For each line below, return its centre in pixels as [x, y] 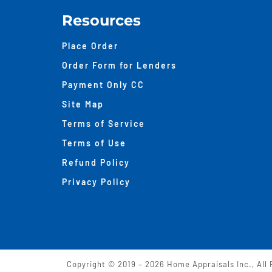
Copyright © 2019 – [106, 264]
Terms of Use [94, 143]
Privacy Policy [96, 182]
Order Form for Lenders [119, 65]
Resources [101, 20]
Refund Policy [96, 162]
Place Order [90, 46]
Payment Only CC [103, 85]
